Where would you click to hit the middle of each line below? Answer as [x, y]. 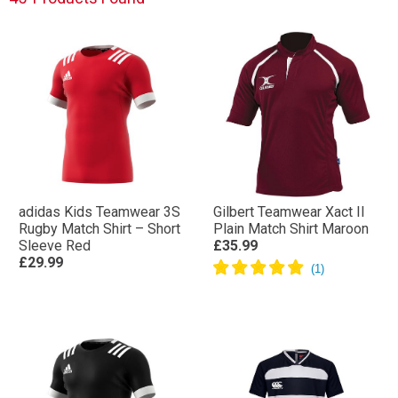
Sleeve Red [55, 246]
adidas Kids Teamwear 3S [99, 212]
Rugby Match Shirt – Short [99, 229]
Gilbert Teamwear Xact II [289, 212]
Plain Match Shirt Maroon [291, 229]
